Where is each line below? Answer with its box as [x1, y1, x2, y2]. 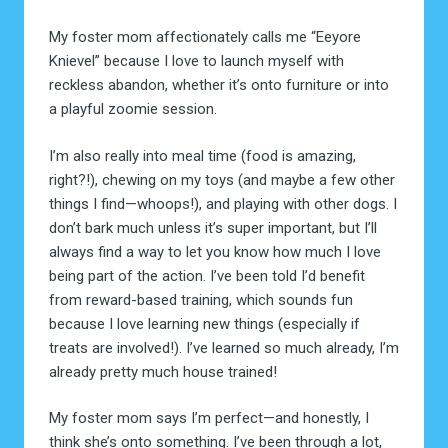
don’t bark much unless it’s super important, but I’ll [48, 218, 377, 237]
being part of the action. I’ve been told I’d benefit [48, 266, 365, 285]
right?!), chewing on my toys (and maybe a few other [48, 170, 395, 189]
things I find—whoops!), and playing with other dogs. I [48, 194, 397, 213]
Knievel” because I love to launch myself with [48, 52, 344, 71]
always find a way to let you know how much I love [48, 242, 381, 261]
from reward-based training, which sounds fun [48, 290, 353, 309]
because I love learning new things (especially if [48, 314, 360, 333]
